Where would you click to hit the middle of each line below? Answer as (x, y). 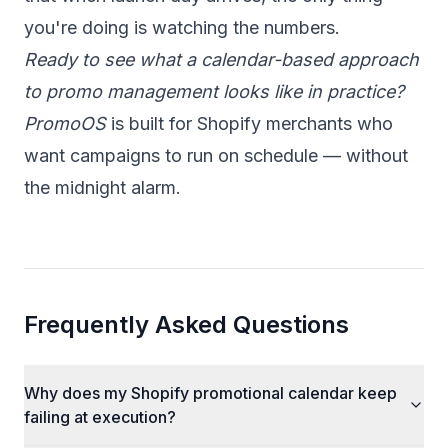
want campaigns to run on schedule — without (216, 155)
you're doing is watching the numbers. (182, 27)
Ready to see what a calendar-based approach (221, 59)
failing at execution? (100, 417)
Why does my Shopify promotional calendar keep (210, 393)
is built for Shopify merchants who (249, 123)
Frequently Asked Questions (186, 324)
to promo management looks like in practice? (214, 91)
